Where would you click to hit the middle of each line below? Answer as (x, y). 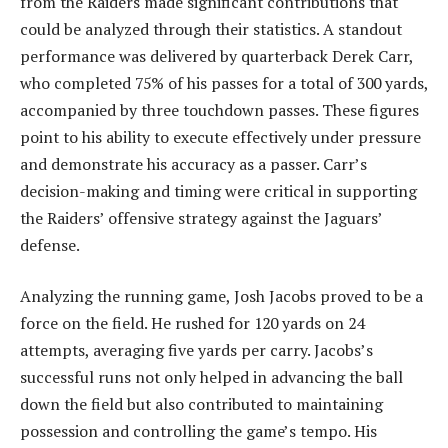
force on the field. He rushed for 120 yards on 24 (192, 323)
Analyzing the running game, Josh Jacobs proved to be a (221, 296)
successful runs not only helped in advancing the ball (211, 377)
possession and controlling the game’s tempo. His (198, 431)
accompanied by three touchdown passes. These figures (219, 109)
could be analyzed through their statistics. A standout (211, 28)
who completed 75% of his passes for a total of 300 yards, (224, 82)
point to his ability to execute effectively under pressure (220, 136)
